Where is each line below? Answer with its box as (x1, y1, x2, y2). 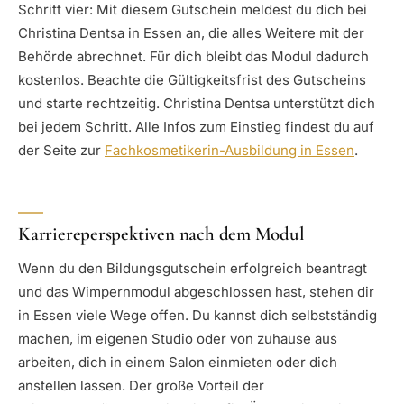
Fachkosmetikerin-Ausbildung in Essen (105, 142, 354, 160)
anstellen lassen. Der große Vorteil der (18, 377, 264, 395)
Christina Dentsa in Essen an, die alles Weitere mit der (18, 24, 364, 42)
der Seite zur (18, 142, 105, 160)
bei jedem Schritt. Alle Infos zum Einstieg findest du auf (18, 118, 374, 136)
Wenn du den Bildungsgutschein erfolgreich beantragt (18, 260, 367, 278)
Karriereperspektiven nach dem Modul (18, 222, 305, 245)
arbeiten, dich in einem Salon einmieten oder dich (18, 353, 337, 372)
